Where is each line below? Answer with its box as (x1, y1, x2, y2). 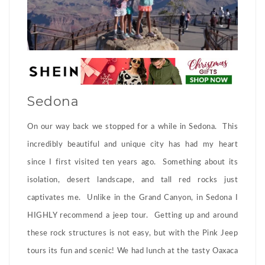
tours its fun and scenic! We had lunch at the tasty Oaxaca (27, 247, 238, 256)
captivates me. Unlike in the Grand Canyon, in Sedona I (27, 194, 238, 202)
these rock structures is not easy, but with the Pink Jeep (27, 230, 238, 238)
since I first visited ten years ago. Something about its (27, 159, 238, 167)
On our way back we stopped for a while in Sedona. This (27, 123, 238, 131)
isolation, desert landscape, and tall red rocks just (27, 176, 238, 185)
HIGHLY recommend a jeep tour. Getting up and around (27, 212, 238, 220)
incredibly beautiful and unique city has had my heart (27, 141, 238, 149)
